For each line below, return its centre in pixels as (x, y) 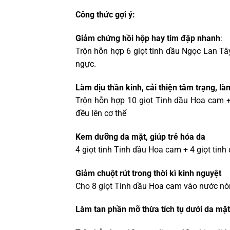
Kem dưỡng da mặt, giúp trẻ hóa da (140, 137)
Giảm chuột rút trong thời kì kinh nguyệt (148, 173)
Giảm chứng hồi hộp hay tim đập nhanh (148, 39)
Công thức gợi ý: (105, 15)
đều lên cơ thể (101, 113)
